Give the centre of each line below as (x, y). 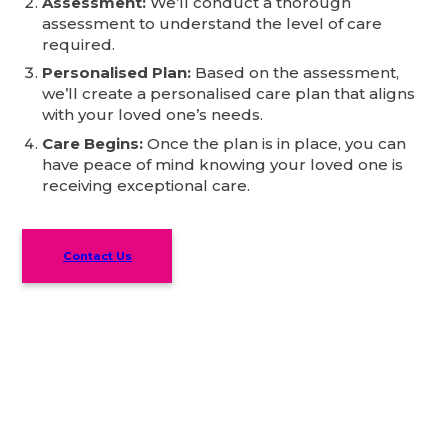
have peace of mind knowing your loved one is (223, 164)
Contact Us (97, 255)
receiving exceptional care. (146, 185)
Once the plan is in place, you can (275, 143)
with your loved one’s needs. (153, 115)
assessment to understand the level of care (212, 23)
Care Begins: (93, 143)
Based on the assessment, (295, 73)
